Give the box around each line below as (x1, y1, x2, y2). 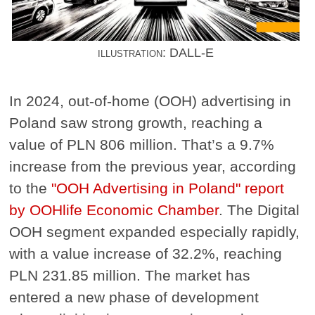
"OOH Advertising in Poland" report (51, 179, 285, 196)
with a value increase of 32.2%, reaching (9, 245, 283, 262)
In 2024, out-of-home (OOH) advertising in (9, 92, 292, 109)
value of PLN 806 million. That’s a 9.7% (9, 136, 275, 153)
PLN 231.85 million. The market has (9, 266, 251, 283)
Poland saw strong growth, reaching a (9, 114, 263, 131)
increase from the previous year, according (9, 157, 297, 174)
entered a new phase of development (9, 288, 259, 305)
